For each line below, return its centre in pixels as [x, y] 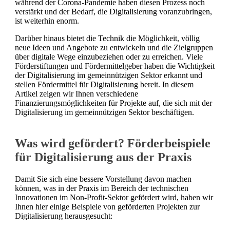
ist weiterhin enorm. [47, 21]
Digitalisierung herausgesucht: [64, 216]
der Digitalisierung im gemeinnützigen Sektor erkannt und [109, 75]
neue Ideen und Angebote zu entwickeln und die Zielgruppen [114, 47]
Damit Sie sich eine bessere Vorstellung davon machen [103, 179]
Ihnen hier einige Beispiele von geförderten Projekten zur [107, 206]
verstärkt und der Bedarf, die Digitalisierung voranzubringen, [113, 12]
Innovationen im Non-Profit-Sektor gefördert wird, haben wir [114, 197]
